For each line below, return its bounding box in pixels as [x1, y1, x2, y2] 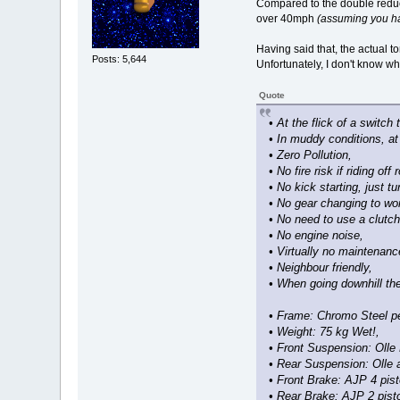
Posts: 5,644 [92, 54, 147, 65]
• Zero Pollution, [268, 147, 352, 162]
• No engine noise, [268, 228, 363, 242]
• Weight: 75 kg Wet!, [268, 324, 379, 338]
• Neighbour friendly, [268, 260, 372, 274]
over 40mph [255, 12, 317, 25]
